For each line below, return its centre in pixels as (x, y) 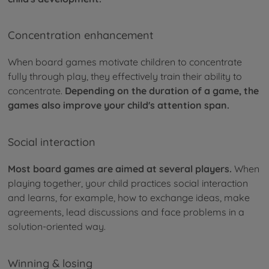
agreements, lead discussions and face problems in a (126, 212)
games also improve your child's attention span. (119, 105)
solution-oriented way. (58, 227)
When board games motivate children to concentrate (125, 62)
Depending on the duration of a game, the (162, 91)
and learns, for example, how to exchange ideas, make (129, 198)
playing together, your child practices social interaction (128, 183)
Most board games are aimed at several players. (121, 169)
